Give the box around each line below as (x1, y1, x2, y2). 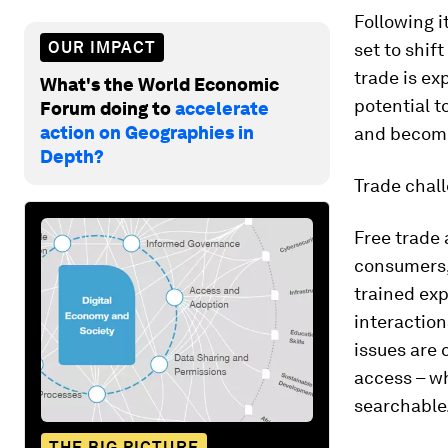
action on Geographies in (40, 121, 254, 143)
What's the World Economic (40, 73, 279, 95)
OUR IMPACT (48, 37, 156, 57)
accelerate (175, 97, 269, 119)
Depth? (40, 145, 104, 167)
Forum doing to (40, 97, 175, 119)
